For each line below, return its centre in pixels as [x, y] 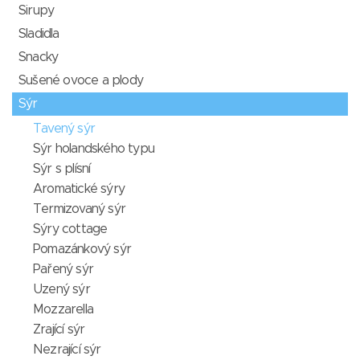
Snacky [39, 57]
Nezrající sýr [67, 350]
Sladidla [39, 34]
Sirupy [37, 11]
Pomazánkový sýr [82, 250]
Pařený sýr [63, 270]
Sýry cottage [70, 229]
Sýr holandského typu [94, 149]
